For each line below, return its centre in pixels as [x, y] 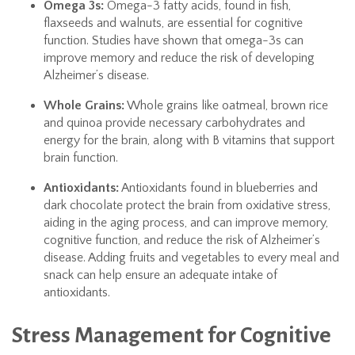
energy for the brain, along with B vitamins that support [189, 140]
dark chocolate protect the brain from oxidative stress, [187, 205]
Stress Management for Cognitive [172, 335]
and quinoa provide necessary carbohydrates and [174, 123]
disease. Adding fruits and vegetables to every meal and [191, 258]
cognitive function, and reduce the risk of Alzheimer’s [182, 240]
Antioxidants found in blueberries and [218, 188]
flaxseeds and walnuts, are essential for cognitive [173, 23]
